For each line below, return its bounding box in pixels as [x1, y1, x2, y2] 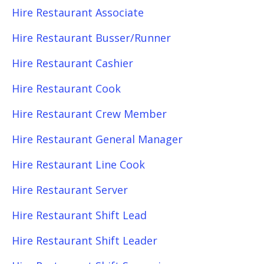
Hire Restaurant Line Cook [12, 157, 145, 171]
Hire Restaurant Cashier [12, 56, 133, 70]
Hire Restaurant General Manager [12, 132, 183, 146]
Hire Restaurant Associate [12, 5, 144, 19]
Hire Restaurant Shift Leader [12, 233, 157, 247]
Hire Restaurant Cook [12, 81, 121, 95]
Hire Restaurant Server [12, 183, 128, 197]
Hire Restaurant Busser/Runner [12, 31, 171, 45]
